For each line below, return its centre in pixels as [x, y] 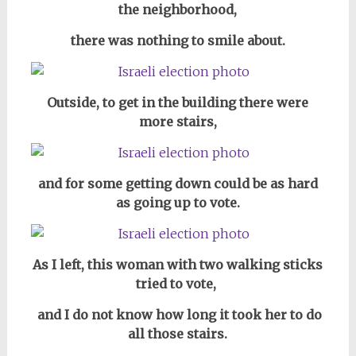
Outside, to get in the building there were [178, 102]
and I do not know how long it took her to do [178, 314]
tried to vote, [178, 283]
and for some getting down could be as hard [178, 183]
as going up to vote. [178, 202]
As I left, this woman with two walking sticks [178, 264]
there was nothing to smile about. [178, 40]
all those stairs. [178, 333]
